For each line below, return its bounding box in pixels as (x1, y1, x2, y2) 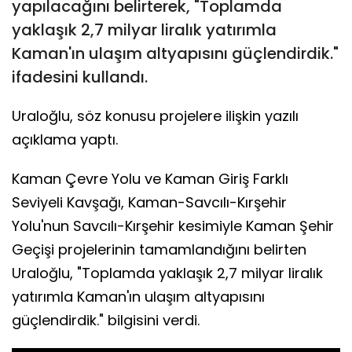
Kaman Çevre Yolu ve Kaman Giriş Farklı (12, 168, 288, 189)
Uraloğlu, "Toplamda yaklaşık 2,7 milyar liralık (12, 262, 323, 283)
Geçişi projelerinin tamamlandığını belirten (12, 239, 306, 259)
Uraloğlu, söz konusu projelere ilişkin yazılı (12, 105, 299, 126)
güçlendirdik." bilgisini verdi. (12, 310, 200, 330)
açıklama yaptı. (12, 129, 118, 149)
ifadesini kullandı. (12, 65, 148, 88)
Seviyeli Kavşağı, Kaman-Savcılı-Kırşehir (12, 192, 287, 212)
